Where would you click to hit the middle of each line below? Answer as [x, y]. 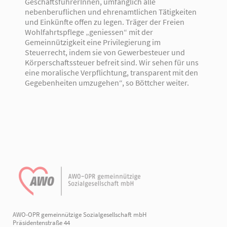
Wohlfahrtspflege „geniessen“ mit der [89, 32]
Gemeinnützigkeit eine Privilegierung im [92, 42]
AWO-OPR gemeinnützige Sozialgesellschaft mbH [80, 214]
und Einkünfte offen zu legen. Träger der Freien [104, 22]
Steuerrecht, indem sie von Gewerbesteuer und [105, 52]
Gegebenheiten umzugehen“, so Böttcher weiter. [107, 82]
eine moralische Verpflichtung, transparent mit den [111, 72]
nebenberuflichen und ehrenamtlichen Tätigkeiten [110, 11]
